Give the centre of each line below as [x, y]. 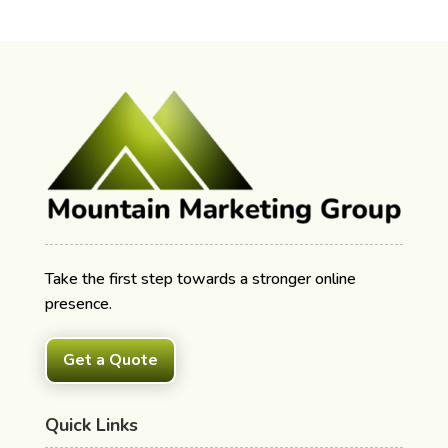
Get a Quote [110, 359]
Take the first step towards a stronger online [200, 278]
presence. [78, 303]
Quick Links [91, 424]
